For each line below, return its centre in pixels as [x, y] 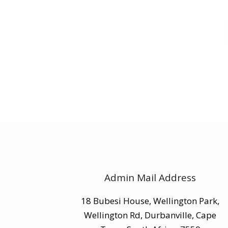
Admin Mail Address [150, 177]
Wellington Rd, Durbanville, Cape [150, 215]
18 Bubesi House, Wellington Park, [150, 201]
